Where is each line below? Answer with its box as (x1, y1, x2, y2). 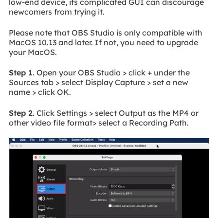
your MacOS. (8, 47, 57, 57)
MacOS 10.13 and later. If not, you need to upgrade (8, 37, 198, 47)
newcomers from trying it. (8, 7, 105, 17)
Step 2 (8, 108, 33, 118)
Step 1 (8, 68, 33, 78)
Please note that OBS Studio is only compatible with (8, 27, 202, 37)
